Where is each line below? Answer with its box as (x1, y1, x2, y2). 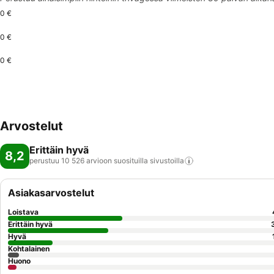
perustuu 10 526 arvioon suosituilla (29, 156, 148, 165)
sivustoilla (150, 156, 184, 165)
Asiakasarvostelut (8, 187, 94, 199)
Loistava (8, 207, 39, 217)
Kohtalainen (8, 244, 50, 253)
